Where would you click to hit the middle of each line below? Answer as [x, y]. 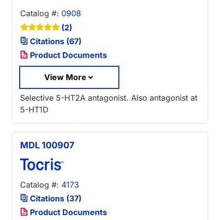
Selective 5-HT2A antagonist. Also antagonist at [109, 98]
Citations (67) [55, 41]
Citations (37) [55, 199]
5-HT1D [34, 110]
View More [65, 77]
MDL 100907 [47, 145]
